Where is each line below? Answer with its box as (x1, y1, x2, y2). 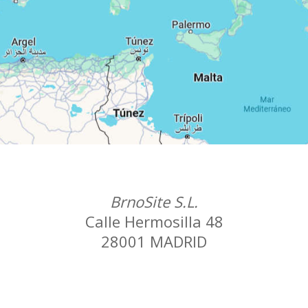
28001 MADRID (101, 230, 207, 252)
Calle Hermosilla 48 (85, 210, 223, 232)
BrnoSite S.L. (110, 190, 198, 212)
